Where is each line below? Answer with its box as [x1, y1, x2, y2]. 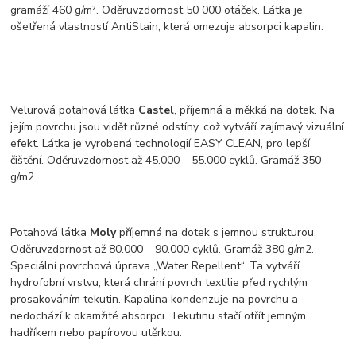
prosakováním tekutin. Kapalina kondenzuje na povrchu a [10, 292, 299, 307]
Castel [138, 103, 175, 118]
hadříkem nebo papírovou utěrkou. [10, 325, 183, 340]
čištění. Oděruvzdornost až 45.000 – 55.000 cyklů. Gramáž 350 [10, 153, 322, 168]
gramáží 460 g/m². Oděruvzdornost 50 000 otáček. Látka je [10, 2, 304, 17]
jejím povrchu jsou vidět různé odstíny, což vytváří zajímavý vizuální [10, 119, 345, 134]
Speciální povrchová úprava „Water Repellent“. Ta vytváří [10, 258, 300, 273]
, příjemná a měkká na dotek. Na [174, 103, 335, 118]
